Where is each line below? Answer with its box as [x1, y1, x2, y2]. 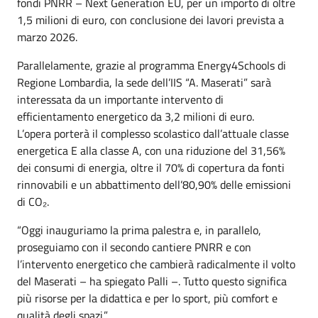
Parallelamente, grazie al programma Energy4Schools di [17, 56, 286, 74]
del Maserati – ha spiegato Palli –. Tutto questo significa [17, 272, 287, 290]
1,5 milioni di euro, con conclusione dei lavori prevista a [17, 11, 284, 28]
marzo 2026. [17, 28, 77, 45]
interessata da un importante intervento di [17, 90, 224, 108]
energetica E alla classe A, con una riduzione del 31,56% [17, 141, 285, 159]
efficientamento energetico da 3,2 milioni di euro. [17, 107, 254, 125]
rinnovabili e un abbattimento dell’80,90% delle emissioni [17, 175, 291, 193]
